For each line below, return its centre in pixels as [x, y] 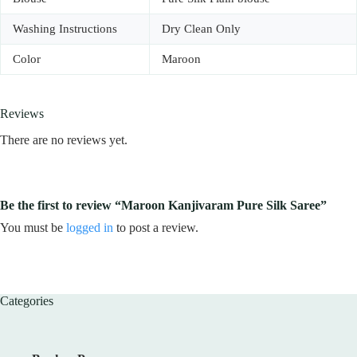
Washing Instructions [65, 29]
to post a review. [156, 227]
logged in [90, 227]
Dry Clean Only [201, 29]
